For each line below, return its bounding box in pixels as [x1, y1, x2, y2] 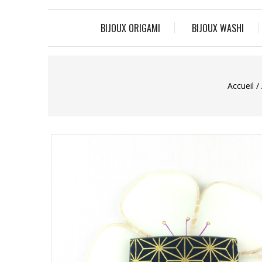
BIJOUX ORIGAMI [101, 20, 160, 35]
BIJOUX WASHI [192, 20, 244, 35]
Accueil [227, 80, 254, 91]
